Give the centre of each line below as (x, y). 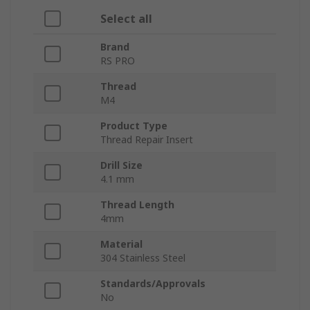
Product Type (134, 125)
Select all (126, 18)
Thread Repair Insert (147, 139)
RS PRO (118, 60)
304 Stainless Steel (143, 257)
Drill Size (121, 165)
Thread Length (137, 204)
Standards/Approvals (153, 283)
